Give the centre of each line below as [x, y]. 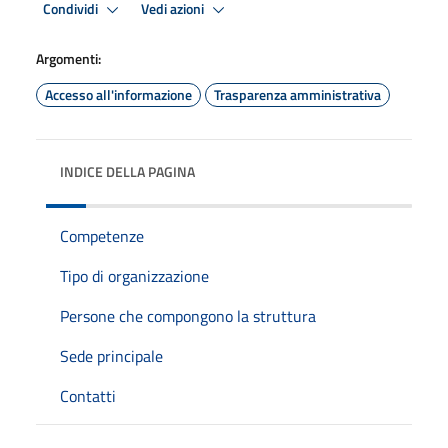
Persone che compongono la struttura [188, 316]
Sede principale [111, 356]
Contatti [88, 396]
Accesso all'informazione [118, 94]
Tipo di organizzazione [134, 276]
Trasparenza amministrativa [297, 94]
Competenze [102, 236]
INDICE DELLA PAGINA [127, 171]
